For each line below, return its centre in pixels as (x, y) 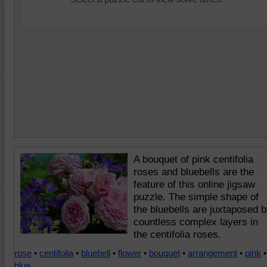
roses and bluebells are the (194, 172)
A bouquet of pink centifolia (193, 159)
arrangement (212, 253)
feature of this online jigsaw (194, 184)
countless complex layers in (196, 222)
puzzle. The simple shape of (196, 197)
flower (130, 253)
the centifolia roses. (177, 235)
